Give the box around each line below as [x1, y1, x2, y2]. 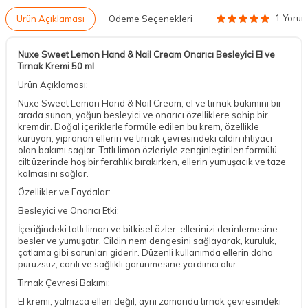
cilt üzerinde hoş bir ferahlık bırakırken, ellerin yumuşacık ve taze [18, 155, 286, 167]
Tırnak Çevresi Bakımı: [18, 276, 110, 288]
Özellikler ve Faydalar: [18, 186, 111, 197]
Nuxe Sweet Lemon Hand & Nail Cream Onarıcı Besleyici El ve [18, 48, 275, 60]
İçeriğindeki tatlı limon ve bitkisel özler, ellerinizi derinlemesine [18, 223, 278, 234]
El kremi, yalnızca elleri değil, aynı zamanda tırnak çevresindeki [18, 295, 281, 307]
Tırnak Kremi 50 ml [18, 60, 94, 71]
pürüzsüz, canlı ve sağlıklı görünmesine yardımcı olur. [18, 258, 239, 269]
